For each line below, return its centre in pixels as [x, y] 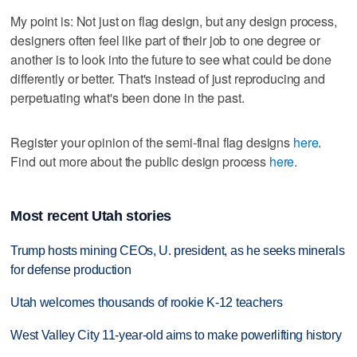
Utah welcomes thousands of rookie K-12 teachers [147, 302]
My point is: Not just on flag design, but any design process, [174, 22]
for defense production [71, 269]
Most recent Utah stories [91, 216]
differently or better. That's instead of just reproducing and [168, 79]
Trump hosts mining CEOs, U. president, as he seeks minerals [178, 250]
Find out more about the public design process [140, 162]
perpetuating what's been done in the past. [127, 98]
